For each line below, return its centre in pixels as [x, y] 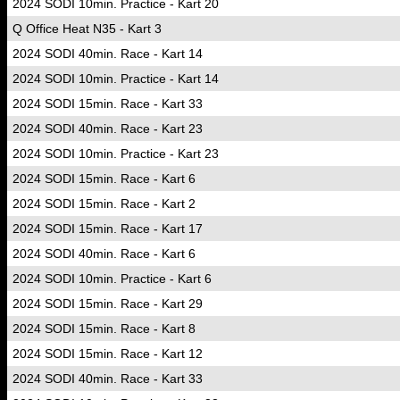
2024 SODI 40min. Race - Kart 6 [104, 254]
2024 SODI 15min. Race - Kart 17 [108, 229]
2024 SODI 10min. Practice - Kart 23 [116, 154]
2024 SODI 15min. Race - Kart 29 [108, 304]
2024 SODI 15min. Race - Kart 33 [108, 104]
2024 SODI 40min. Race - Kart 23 [108, 129]
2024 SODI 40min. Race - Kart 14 [108, 54]
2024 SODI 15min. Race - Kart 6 [104, 179]
